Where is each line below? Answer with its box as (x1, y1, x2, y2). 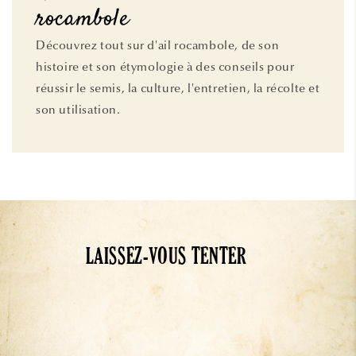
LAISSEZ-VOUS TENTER (85, 247, 247, 273)
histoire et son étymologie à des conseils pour (36, 60, 295, 75)
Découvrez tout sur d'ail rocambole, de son (36, 38, 280, 53)
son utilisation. (36, 103, 121, 118)
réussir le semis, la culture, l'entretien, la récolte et (36, 81, 320, 96)
